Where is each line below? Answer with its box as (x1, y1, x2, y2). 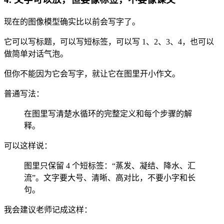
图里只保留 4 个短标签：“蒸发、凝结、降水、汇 (24, 161, 195, 170)
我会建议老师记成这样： (4, 205, 92, 214)
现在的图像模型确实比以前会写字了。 (4, 17, 140, 26)
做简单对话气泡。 (4, 49, 68, 58)
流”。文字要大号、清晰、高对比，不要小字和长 (24, 173, 195, 182)
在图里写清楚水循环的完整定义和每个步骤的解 (24, 109, 192, 118)
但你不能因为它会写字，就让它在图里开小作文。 (4, 69, 180, 78)
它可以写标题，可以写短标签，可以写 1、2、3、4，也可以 (4, 37, 214, 46)
